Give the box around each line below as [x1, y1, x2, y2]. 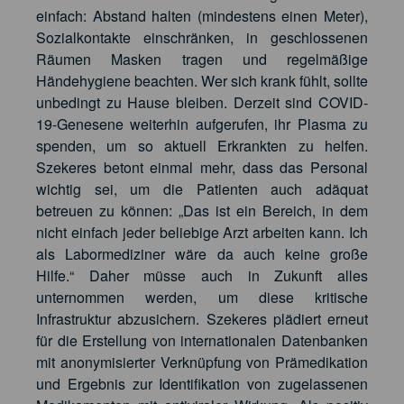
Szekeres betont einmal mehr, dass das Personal [36, 157, 368, 179]
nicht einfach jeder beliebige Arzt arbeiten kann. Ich [36, 222, 368, 243]
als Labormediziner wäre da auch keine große [36, 243, 368, 265]
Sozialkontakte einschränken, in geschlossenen [36, 27, 368, 49]
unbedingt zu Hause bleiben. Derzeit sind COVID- [36, 92, 368, 114]
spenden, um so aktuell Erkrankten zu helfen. [36, 135, 368, 157]
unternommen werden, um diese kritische [36, 287, 368, 308]
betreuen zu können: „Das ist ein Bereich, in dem [36, 200, 368, 222]
